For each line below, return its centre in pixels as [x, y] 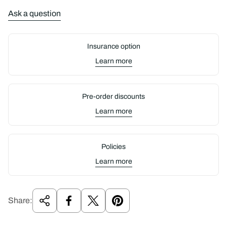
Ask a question [34, 13]
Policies [113, 147]
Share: [20, 200]
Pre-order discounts [113, 97]
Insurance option [113, 46]
